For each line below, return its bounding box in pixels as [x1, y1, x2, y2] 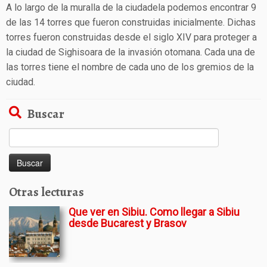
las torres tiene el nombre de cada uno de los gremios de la [6, 61, 254, 73]
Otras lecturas [9, 184, 84, 200]
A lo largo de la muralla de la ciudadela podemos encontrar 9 [6, 2, 256, 13]
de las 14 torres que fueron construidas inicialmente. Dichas [6, 17, 256, 28]
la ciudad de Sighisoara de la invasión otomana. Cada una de [6, 46, 255, 58]
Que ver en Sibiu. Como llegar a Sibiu [69, 206, 240, 218]
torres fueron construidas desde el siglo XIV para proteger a [6, 32, 257, 43]
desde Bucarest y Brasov [69, 217, 187, 229]
